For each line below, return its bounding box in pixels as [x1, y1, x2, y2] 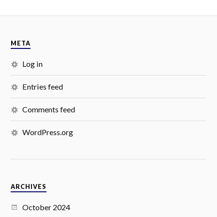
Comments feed [22, 104, 76, 114]
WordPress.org [22, 127, 74, 137]
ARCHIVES [11, 183, 47, 190]
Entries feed [22, 81, 63, 91]
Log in [22, 59, 43, 68]
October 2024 [22, 202, 71, 212]
